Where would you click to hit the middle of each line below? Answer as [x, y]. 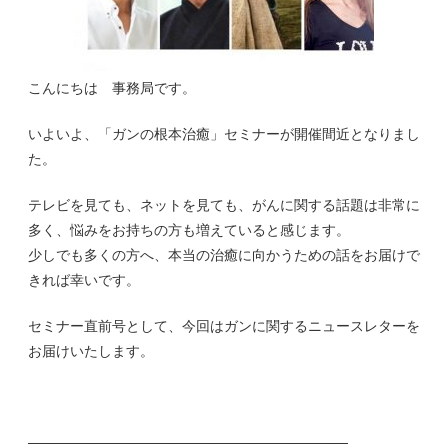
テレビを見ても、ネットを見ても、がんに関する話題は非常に [223, 204]
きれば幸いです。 [83, 279]
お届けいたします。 [90, 350]
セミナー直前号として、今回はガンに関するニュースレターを [223, 325]
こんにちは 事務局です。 [111, 87]
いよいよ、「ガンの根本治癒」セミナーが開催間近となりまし [223, 133]
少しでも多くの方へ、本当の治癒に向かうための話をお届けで [223, 254]
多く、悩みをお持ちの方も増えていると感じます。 [188, 229]
